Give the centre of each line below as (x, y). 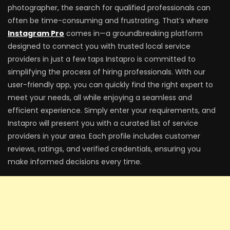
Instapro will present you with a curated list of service (103, 123)
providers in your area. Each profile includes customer (104, 136)
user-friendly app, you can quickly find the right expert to (110, 85)
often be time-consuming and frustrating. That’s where (108, 21)
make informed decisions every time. (75, 162)
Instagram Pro (36, 34)
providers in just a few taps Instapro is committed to (102, 59)
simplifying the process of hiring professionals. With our (107, 72)
